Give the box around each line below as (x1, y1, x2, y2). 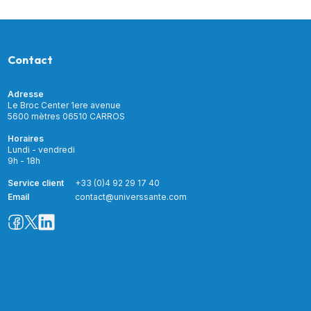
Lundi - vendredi (7, 144, 75, 155)
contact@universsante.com (74, 191, 187, 202)
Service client (7, 177, 64, 188)
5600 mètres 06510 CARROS (7, 110, 125, 121)
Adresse (7, 88, 44, 99)
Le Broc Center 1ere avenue (7, 99, 121, 110)
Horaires (7, 133, 44, 144)
